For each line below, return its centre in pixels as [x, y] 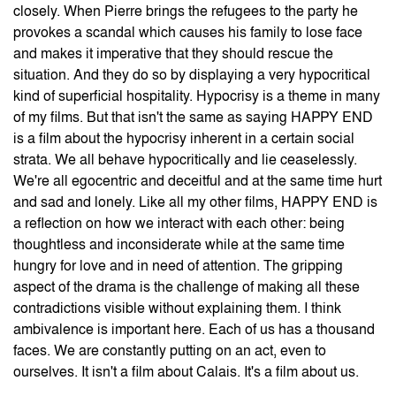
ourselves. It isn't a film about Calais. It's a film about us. [186, 372]
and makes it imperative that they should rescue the [173, 54]
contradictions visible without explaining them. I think [177, 308]
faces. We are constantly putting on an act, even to [170, 351]
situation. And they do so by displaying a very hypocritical [192, 75]
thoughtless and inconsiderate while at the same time [179, 245]
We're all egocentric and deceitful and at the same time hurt [198, 181]
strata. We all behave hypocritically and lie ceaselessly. [185, 160]
